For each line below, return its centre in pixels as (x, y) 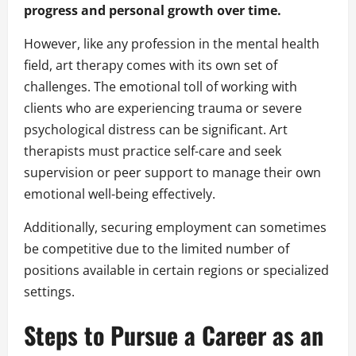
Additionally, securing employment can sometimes (175, 228)
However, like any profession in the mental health (172, 44)
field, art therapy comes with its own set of (151, 66)
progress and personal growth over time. (153, 11)
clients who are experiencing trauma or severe (163, 108)
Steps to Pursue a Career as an (174, 335)
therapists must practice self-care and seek (153, 151)
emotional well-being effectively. (120, 194)
